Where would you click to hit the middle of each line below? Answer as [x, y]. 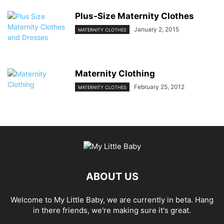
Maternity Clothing [115, 73]
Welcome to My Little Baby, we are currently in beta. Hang [112, 200]
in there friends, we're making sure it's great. [112, 210]
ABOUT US [112, 176]
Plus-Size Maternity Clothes [134, 16]
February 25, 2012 [159, 87]
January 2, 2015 [156, 29]
